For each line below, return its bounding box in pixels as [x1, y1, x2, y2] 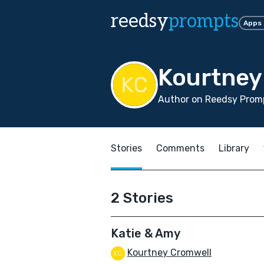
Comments [156, 143, 204, 154]
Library [219, 143, 249, 154]
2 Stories [111, 190, 173, 206]
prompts [169, 10, 239, 32]
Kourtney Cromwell [127, 247, 212, 258]
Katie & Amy [111, 226, 180, 240]
